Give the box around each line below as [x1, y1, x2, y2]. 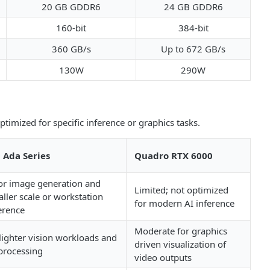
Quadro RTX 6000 [134, 149, 213, 162]
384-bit [178, 21, 209, 34]
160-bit [56, 21, 86, 34]
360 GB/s [51, 42, 91, 55]
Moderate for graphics [134, 224, 227, 237]
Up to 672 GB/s [161, 42, 225, 55]
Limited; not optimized [134, 183, 228, 196]
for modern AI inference [134, 196, 234, 209]
